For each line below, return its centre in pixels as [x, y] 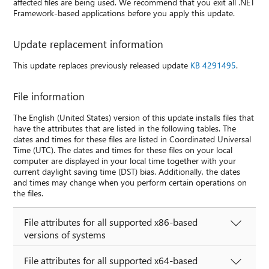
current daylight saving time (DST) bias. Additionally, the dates [127, 171]
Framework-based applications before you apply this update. [124, 13]
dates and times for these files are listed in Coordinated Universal [132, 139]
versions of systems [65, 234]
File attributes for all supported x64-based [111, 260]
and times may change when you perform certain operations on [130, 182]
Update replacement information [89, 44]
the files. [29, 193]
